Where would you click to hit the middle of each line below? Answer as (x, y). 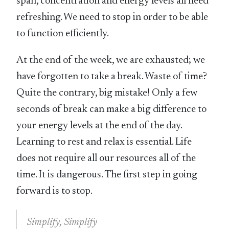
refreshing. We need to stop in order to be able (112, 17)
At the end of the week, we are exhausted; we (111, 60)
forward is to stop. (55, 191)
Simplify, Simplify (62, 222)
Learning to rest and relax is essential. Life (104, 142)
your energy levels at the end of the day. (99, 125)
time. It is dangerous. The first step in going (107, 175)
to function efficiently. (63, 33)
